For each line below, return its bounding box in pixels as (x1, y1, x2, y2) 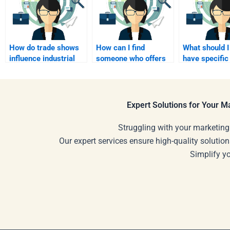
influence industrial (9, 54, 75, 64)
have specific (183, 54, 228, 64)
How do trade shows (9, 43, 79, 53)
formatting (183, 65, 219, 74)
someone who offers (96, 54, 166, 64)
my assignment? (96, 75, 153, 85)
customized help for (96, 65, 164, 74)
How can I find (96, 43, 145, 53)
